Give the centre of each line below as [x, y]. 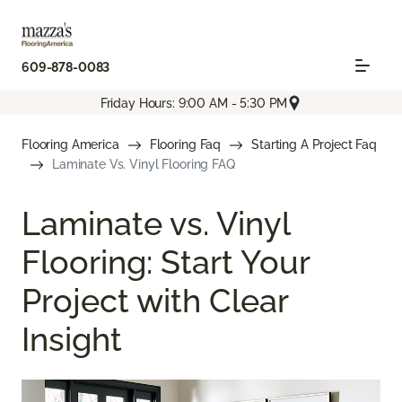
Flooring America [70, 145]
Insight [72, 340]
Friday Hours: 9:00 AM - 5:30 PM [194, 103]
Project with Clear [155, 301]
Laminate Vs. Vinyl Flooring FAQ [144, 165]
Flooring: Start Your [166, 262]
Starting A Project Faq [315, 145]
